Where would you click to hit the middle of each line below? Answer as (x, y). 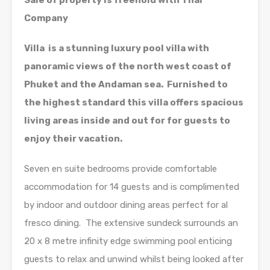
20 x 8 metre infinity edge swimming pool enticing (128, 241)
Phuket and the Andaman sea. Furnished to (126, 85)
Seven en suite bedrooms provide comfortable (121, 169)
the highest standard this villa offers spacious (134, 103)
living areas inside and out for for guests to (127, 121)
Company (46, 18)
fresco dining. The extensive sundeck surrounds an (131, 223)
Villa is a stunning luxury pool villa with (117, 49)
